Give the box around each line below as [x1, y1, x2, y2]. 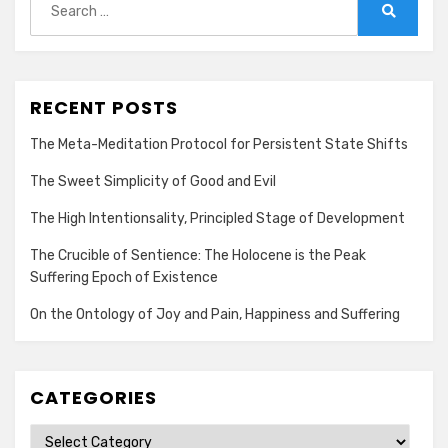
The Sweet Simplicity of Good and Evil [30, 173, 276, 190]
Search [387, 18, 433, 36]
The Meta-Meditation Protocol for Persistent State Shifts [30, 136, 408, 153]
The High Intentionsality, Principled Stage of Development [30, 210, 405, 227]
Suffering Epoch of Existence [30, 269, 218, 286]
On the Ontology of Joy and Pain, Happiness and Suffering [30, 306, 400, 323]
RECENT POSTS [30, 95, 178, 120]
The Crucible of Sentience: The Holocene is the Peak [30, 247, 366, 264]
